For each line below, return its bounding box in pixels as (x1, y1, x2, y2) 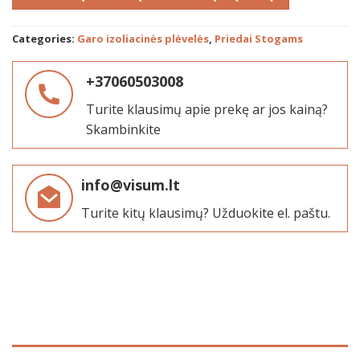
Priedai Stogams (215, 31, 303, 47)
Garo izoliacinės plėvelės (77, 31, 209, 47)
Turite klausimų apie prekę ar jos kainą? (86, 100, 328, 118)
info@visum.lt (81, 174, 180, 194)
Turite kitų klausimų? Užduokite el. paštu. (81, 203, 330, 222)
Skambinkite (86, 120, 161, 138)
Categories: (12, 31, 77, 47)
